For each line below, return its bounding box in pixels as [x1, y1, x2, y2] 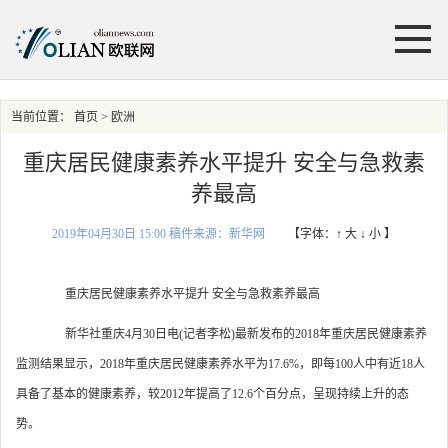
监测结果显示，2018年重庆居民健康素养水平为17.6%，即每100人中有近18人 [16, 357, 425, 371]
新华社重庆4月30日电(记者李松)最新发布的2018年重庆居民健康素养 [41, 327, 427, 341]
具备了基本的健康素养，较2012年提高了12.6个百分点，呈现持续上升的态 [16, 387, 409, 401]
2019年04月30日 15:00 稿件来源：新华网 [52, 227, 265, 241]
